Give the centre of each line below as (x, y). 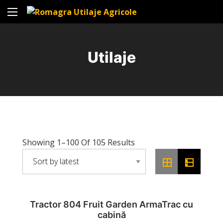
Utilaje (111, 57)
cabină (111, 215)
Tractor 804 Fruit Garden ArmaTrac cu (111, 205)
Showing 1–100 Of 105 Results (79, 142)
